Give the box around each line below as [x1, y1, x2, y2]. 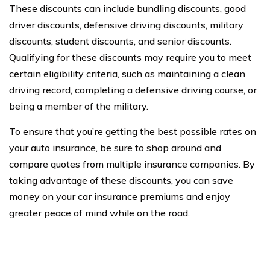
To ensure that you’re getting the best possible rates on [9, 125, 256, 137]
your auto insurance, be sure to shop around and [9, 141, 221, 154]
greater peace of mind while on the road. [9, 206, 190, 219]
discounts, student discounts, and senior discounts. [9, 34, 231, 47]
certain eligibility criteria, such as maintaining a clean [9, 67, 245, 80]
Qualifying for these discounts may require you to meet [9, 51, 251, 63]
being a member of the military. [9, 99, 148, 112]
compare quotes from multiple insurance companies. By [9, 157, 255, 170]
